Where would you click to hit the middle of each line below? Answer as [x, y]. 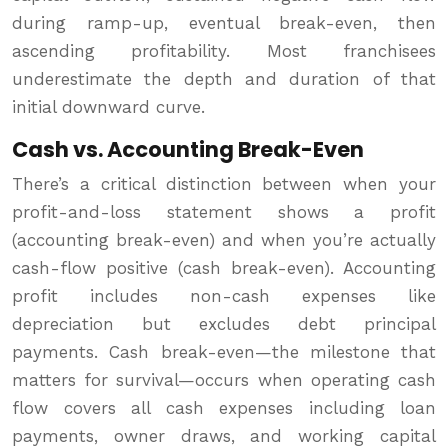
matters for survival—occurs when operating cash [224, 380]
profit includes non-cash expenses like [224, 296]
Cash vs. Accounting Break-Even [188, 150]
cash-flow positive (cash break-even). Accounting [224, 268]
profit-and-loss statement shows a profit [224, 212]
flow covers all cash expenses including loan [224, 408]
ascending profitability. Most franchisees [224, 51]
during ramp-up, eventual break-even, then [224, 23]
